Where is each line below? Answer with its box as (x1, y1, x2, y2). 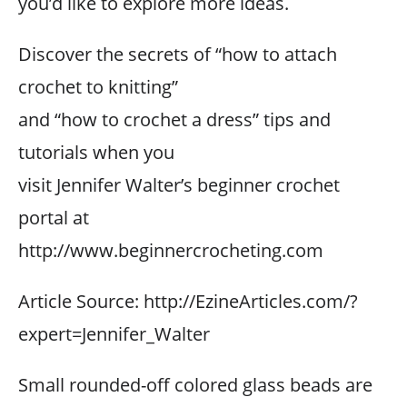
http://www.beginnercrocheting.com (18, 238, 323, 263)
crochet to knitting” (18, 74, 178, 99)
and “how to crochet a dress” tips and (18, 107, 331, 132)
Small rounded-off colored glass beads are (18, 372, 372, 397)
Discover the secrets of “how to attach (18, 42, 337, 66)
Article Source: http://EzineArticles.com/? (18, 289, 358, 313)
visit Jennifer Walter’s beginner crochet (18, 173, 340, 197)
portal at (18, 205, 89, 230)
